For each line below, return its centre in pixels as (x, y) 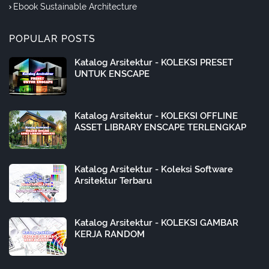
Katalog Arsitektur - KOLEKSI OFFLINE (156, 116)
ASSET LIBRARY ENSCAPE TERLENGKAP (160, 128)
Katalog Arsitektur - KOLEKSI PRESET (154, 63)
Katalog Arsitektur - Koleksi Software (154, 170)
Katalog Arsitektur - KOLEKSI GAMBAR (156, 223)
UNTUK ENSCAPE (112, 74)
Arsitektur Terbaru (113, 181)
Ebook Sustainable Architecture (75, 7)
